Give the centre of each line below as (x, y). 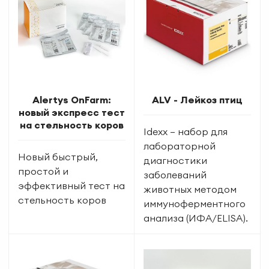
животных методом (190, 189)
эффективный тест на (71, 185)
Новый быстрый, (58, 156)
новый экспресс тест (72, 112)
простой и (43, 171)
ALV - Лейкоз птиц (197, 99)
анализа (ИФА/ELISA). (196, 218)
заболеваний (175, 174)
